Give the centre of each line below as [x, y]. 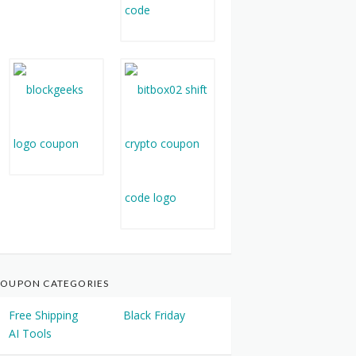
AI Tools [30, 334]
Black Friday [154, 315]
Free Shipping [43, 315]
